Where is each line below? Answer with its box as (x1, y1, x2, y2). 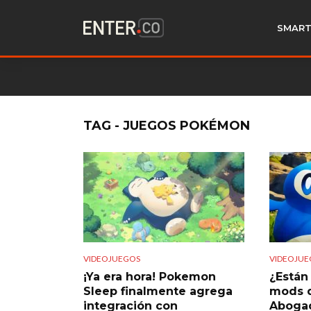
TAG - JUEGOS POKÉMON (83, 118, 250, 133)
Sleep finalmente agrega (83, 284, 233, 298)
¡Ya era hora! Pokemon (83, 269, 216, 283)
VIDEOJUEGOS (83, 253, 140, 264)
